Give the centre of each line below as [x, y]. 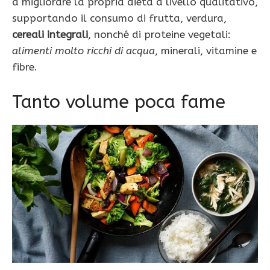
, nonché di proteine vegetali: [159, 35]
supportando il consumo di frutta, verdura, [119, 18]
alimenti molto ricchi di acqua [83, 51]
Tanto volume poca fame [119, 102]
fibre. [25, 67]
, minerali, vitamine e [206, 51]
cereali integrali [50, 35]
